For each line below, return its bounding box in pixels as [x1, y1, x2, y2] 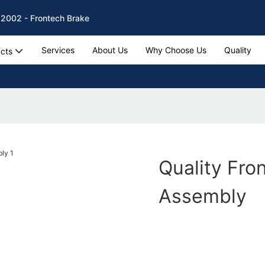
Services [41, 45, 75, 55]
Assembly [159, 184, 247, 208]
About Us [92, 45, 128, 55]
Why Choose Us [145, 45, 206, 55]
